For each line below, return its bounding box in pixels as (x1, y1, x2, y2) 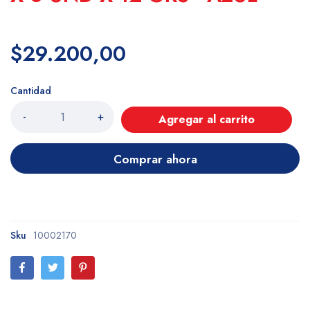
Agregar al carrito (158, 111, 255, 127)
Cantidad (10, 83, 51, 98)
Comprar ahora (113, 150, 197, 167)
